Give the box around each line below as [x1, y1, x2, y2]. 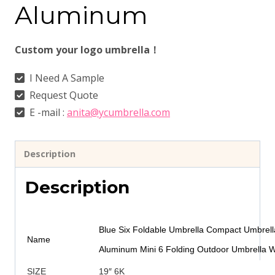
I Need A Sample [27, 71, 104, 85]
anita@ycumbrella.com [67, 106, 170, 119]
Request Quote [27, 88, 98, 102]
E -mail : [27, 106, 67, 119]
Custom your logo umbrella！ [15, 43, 160, 56]
